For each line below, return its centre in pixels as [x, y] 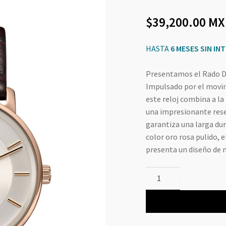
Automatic [164, 198]
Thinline [160, 185]
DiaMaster [163, 173]
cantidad [160, 211]
